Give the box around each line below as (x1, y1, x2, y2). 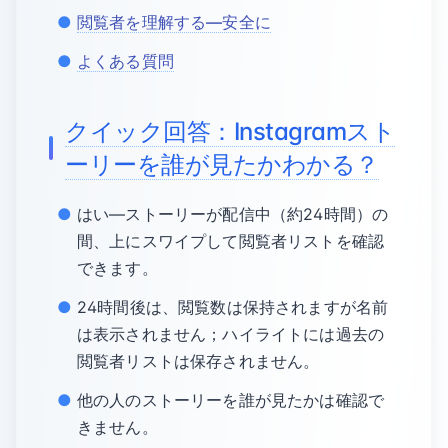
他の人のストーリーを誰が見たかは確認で (77, 390, 385, 410)
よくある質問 (77, 51, 174, 71)
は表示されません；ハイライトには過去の (77, 324, 385, 344)
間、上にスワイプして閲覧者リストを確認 (77, 231, 385, 251)
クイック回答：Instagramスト (65, 117, 396, 146)
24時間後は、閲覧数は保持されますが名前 (77, 297, 389, 317)
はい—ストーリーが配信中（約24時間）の (77, 204, 389, 224)
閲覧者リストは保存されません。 (77, 351, 320, 371)
